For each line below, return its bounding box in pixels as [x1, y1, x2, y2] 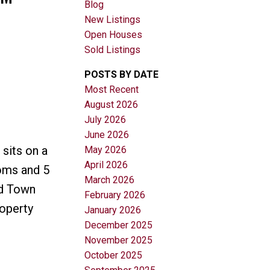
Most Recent [84, 83, 139, 95]
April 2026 [84, 159, 128, 171]
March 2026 [84, 174, 135, 186]
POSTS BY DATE [84, 68, 159, 80]
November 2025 [84, 234, 153, 246]
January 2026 [84, 204, 142, 216]
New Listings [84, 13, 141, 25]
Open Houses [84, 28, 143, 40]
